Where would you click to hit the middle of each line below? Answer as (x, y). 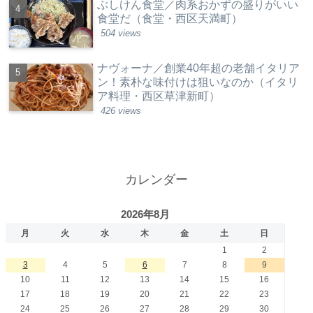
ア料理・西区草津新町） (159, 96)
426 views (121, 111)
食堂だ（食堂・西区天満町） (170, 19)
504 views (121, 34)
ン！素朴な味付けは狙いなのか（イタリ (198, 82)
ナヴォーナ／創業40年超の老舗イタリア (199, 68)
